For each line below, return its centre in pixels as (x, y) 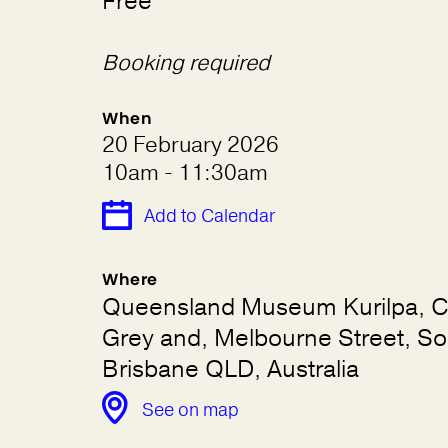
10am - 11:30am (185, 173)
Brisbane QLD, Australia (230, 369)
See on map (190, 410)
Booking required (186, 63)
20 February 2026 (190, 145)
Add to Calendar (209, 216)
